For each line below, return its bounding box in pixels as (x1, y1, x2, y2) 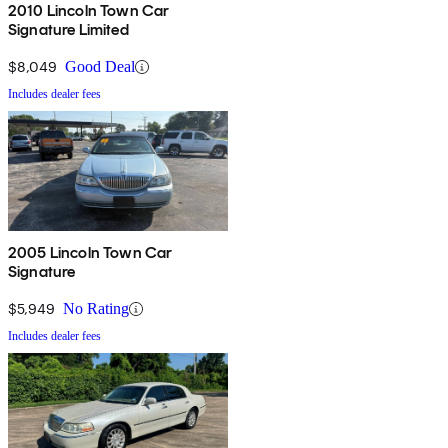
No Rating (63, 300, 129, 318)
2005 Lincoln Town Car (8, 243, 173, 263)
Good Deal (65, 58, 135, 76)
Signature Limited (8, 20, 129, 40)
